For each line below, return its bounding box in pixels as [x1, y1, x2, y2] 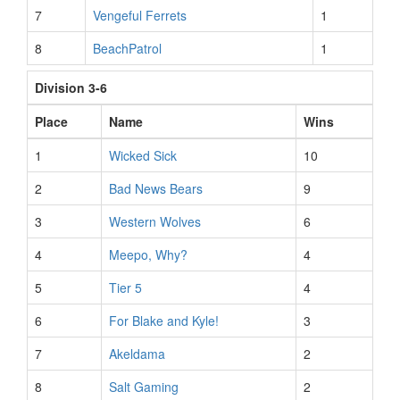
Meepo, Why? [109, 246, 187, 263]
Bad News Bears [109, 179, 203, 197]
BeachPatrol [93, 39, 162, 57]
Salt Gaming [109, 378, 179, 396]
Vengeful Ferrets [93, 6, 187, 24]
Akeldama [109, 345, 165, 362]
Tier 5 [109, 279, 142, 296]
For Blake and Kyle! [109, 312, 219, 329]
